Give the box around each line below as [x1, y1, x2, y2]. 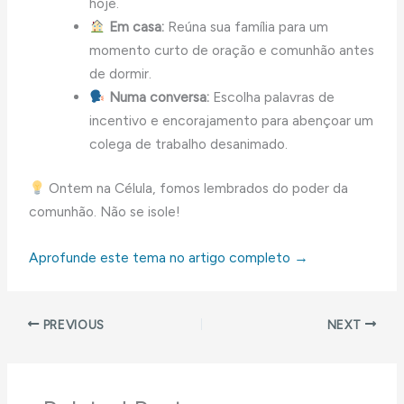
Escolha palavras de [208, 87, 335, 106]
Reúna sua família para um [163, 17, 328, 35]
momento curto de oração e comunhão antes [88, 41, 374, 59]
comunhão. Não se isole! [29, 203, 181, 221]
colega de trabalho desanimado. [88, 134, 288, 152]
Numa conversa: [105, 87, 209, 106]
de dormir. [88, 64, 151, 82]
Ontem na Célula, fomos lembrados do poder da [45, 179, 349, 197]
